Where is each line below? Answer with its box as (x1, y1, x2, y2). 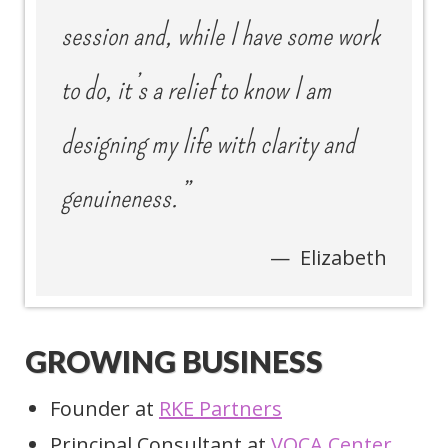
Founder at (50, 395, 159, 422)
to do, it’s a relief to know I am (61, 71, 331, 108)
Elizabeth (295, 244, 387, 271)
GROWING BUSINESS (25, 343, 323, 379)
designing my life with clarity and (61, 125, 355, 162)
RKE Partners (159, 395, 282, 422)
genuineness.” (61, 179, 188, 216)
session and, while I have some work (61, 17, 380, 54)
